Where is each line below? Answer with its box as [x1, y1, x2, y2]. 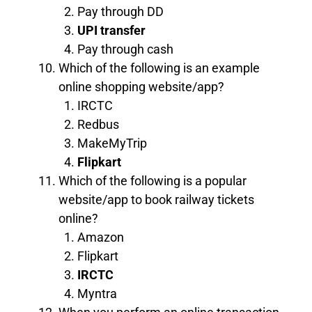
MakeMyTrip [77, 135, 147, 150]
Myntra [77, 286, 117, 301]
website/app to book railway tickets [58, 192, 254, 207]
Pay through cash [77, 41, 173, 56]
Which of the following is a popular [58, 173, 247, 188]
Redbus [77, 116, 119, 132]
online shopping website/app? [58, 79, 224, 94]
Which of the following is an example [58, 60, 260, 75]
